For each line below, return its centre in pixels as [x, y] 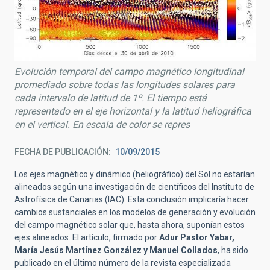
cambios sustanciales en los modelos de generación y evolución [135, 212]
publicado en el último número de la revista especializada [123, 262]
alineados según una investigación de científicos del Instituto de [134, 187]
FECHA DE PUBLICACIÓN [61, 152]
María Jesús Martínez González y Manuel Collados [116, 250]
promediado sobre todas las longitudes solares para [125, 84]
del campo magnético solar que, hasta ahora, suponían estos [130, 224]
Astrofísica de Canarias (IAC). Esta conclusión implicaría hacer [132, 199]
